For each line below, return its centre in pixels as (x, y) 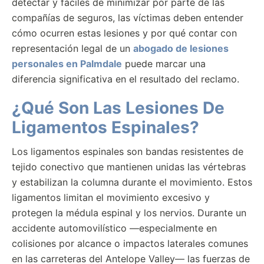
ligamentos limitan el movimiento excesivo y (111, 197)
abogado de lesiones (181, 48)
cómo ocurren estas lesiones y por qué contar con (124, 33)
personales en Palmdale (67, 64)
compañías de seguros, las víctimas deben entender (128, 18)
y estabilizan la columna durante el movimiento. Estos (132, 182)
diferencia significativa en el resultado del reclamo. (126, 79)
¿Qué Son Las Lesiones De (118, 108)
